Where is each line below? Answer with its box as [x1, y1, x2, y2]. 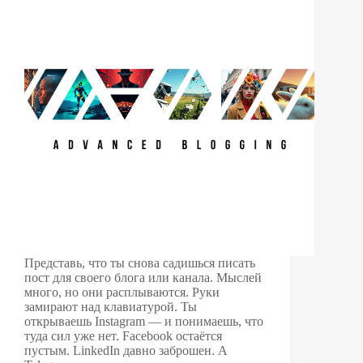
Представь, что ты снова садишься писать [24, 255, 255, 270]
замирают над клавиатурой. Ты [24, 299, 197, 314]
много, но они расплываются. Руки [24, 284, 220, 299]
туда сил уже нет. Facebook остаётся [24, 328, 222, 343]
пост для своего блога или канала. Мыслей [24, 270, 262, 284]
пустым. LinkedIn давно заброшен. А [24, 343, 228, 357]
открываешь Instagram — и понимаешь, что [24, 314, 263, 328]
